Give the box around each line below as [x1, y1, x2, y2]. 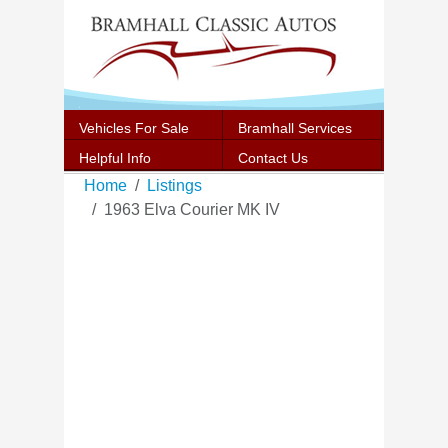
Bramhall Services [238, 120, 352, 136]
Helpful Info [79, 150, 151, 166]
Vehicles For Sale [79, 120, 189, 136]
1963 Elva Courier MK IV [104, 201, 280, 218]
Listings [147, 177, 202, 194]
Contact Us [238, 150, 308, 166]
